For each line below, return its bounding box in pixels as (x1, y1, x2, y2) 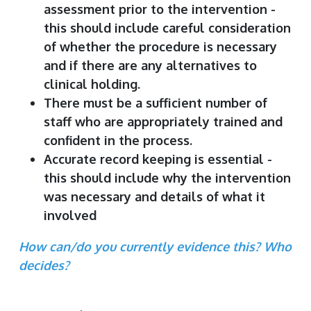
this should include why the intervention (44, 170, 291, 185)
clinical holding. (44, 76, 140, 92)
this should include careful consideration (44, 20, 291, 35)
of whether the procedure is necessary (44, 39, 277, 54)
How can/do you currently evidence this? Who (19, 239, 292, 254)
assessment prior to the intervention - (44, 1, 276, 17)
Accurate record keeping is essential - (44, 151, 272, 167)
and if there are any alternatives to (44, 58, 257, 73)
